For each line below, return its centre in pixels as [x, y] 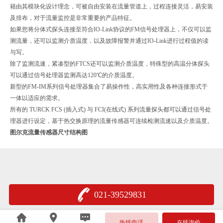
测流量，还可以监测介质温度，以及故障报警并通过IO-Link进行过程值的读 [109, 41]
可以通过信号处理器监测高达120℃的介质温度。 [74, 75]
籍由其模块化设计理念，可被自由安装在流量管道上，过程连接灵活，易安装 [111, 6]
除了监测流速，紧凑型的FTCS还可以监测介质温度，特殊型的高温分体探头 [110, 63]
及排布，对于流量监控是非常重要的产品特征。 [73, 18]
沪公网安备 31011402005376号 [87, 218]
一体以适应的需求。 [37, 98]
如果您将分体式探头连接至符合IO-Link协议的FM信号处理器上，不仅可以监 [111, 29]
